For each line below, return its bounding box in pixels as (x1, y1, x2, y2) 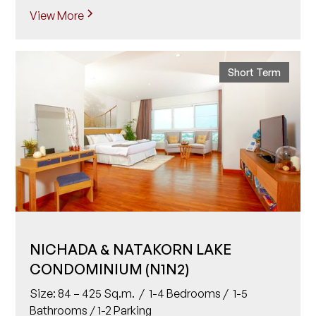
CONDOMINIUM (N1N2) (30, 260, 190, 279)
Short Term (227, 66, 281, 79)
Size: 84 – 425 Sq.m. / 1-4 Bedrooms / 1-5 (30, 286, 248, 301)
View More (30, 8, 85, 23)
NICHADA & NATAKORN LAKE (30, 241, 232, 259)
